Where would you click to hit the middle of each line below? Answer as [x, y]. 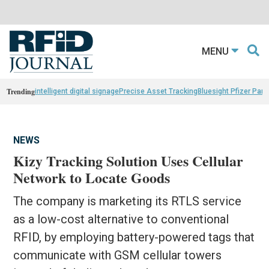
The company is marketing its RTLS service [128, 201]
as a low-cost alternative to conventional [121, 219]
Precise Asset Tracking [159, 91]
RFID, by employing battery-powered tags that [134, 237]
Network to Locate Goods [92, 177]
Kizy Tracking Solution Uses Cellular [128, 160]
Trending [21, 91]
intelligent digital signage [77, 91]
